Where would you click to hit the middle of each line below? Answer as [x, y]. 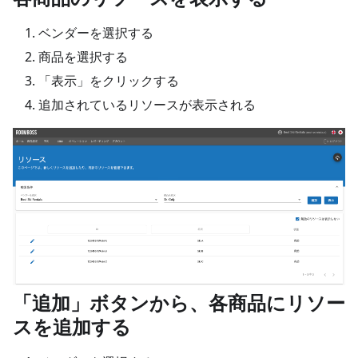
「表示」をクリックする [109, 81]
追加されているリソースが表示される [147, 105]
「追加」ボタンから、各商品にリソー [179, 303]
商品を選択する [83, 57]
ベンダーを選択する [96, 33]
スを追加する [74, 327]
